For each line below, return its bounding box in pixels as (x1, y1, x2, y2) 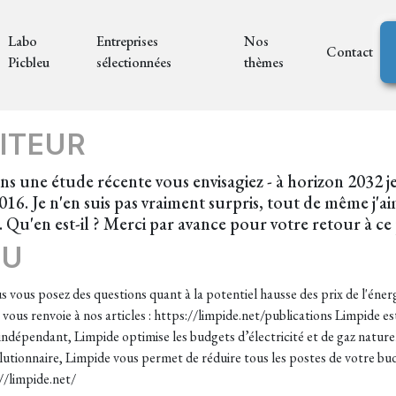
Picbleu (8, 52, 49, 72)
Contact (326, 42, 374, 61)
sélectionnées (96, 52, 172, 72)
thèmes (243, 52, 284, 72)
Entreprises (96, 31, 159, 50)
